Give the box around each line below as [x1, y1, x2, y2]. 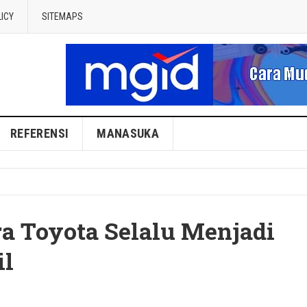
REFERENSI [10, 126, 69, 140]
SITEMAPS [42, 11, 83, 22]
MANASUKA [97, 126, 160, 140]
